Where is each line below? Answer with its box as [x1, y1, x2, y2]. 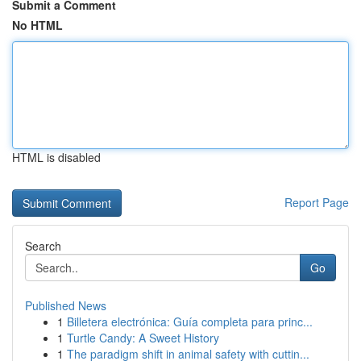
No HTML [12, 17, 63, 33]
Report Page [284, 194, 349, 210]
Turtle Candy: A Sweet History [67, 330, 219, 346]
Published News [25, 297, 106, 313]
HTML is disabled [12, 149, 101, 165]
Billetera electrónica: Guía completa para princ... [67, 313, 313, 330]
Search [25, 238, 61, 254]
